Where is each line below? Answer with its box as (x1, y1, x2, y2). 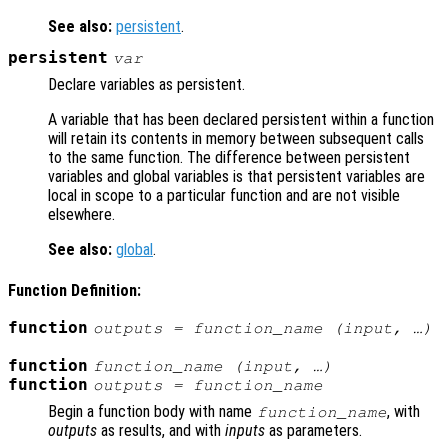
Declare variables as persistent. (48, 75, 245, 95)
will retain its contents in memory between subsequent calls (48, 129, 424, 149)
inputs (225, 420, 265, 440)
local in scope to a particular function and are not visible (48, 186, 400, 206)
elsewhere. (48, 205, 115, 225)
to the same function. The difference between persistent (48, 148, 410, 168)
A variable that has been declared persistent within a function (48, 110, 434, 130)
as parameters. (265, 420, 362, 440)
